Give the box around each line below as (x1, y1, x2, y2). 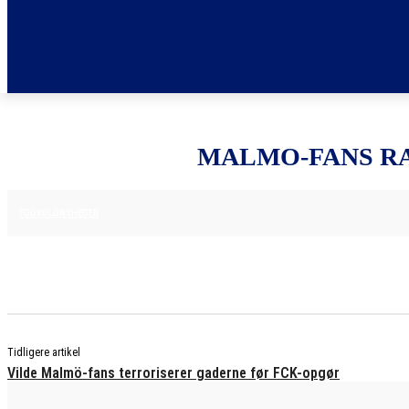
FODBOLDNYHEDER (19, 207, 99, 219)
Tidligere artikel (7, 346, 80, 359)
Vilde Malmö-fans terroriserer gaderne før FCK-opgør (7, 364, 340, 382)
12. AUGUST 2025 (120, 205, 190, 218)
